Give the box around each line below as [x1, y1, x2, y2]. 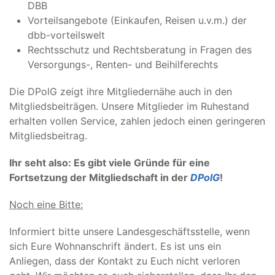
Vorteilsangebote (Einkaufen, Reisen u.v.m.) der [28, 14, 247, 26]
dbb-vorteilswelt [28, 29, 105, 41]
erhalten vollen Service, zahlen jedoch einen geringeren [9, 115, 265, 127]
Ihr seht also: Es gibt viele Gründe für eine [9, 157, 210, 169]
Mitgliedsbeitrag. [9, 130, 87, 142]
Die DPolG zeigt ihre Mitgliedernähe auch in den [9, 85, 232, 98]
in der [160, 171, 190, 184]
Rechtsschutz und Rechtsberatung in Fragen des [28, 44, 252, 56]
